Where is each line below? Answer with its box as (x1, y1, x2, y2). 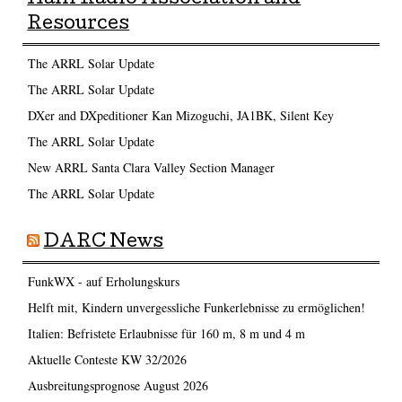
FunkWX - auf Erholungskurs (27, 272, 179, 290)
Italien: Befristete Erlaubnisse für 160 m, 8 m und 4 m (27, 324, 305, 342)
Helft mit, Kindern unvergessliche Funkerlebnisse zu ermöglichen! (27, 298, 365, 316)
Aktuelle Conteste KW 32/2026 (27, 350, 187, 368)
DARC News (43, 234, 164, 253)
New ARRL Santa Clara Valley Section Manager (27, 158, 275, 176)
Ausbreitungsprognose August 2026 (27, 376, 208, 394)
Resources (27, 16, 130, 35)
